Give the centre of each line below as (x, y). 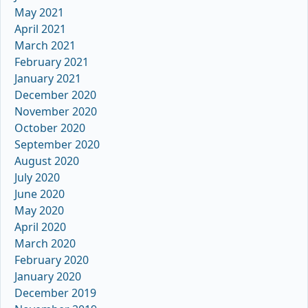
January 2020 (48, 276)
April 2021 (40, 29)
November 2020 (56, 111)
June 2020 (40, 194)
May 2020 (39, 210)
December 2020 (55, 95)
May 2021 (39, 12)
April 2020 (40, 227)
